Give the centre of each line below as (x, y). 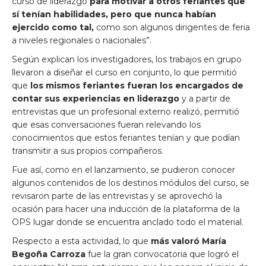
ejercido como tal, (53, 27)
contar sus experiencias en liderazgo (97, 99)
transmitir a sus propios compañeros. (89, 151)
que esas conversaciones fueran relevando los (106, 125)
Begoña (30, 254)
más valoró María (189, 241)
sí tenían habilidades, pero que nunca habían (114, 14)
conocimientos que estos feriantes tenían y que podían (126, 138)
